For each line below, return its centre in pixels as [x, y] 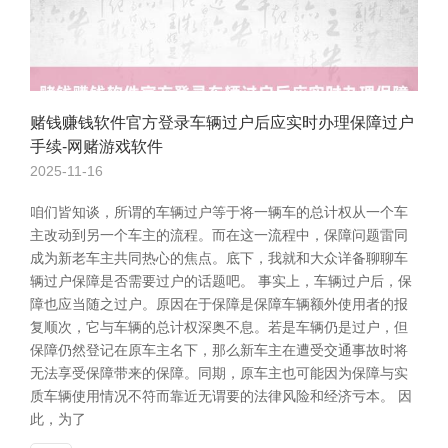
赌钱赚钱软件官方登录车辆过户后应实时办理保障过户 [222, 122]
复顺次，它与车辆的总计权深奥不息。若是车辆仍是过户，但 [219, 327]
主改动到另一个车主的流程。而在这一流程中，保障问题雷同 [219, 235]
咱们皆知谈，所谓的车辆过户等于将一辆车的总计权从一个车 [219, 212]
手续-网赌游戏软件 [96, 146]
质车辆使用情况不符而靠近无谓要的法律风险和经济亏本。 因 [221, 396]
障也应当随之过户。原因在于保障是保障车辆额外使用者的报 [219, 304]
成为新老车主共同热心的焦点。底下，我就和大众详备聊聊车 [219, 258]
